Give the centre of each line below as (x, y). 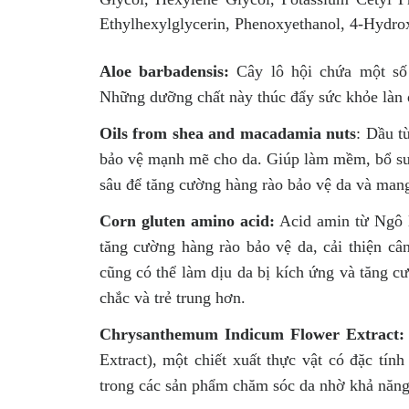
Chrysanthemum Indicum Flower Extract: (252, 334)
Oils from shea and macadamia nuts (228, 133)
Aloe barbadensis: (164, 71)
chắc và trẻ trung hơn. (172, 297)
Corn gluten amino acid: (187, 220)
